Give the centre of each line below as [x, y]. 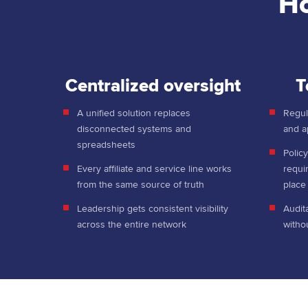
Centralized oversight [153, 86]
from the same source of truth [142, 185]
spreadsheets [108, 145]
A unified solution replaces [134, 113]
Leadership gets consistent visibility [153, 209]
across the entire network [133, 225]
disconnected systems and [134, 129]
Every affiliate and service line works [154, 169]
